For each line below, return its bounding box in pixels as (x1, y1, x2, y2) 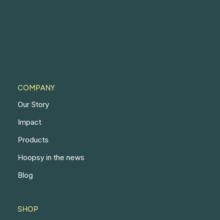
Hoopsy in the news (18, 153, 84, 162)
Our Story (18, 100, 49, 109)
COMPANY (18, 83, 55, 92)
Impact (18, 117, 41, 127)
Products (18, 135, 49, 144)
